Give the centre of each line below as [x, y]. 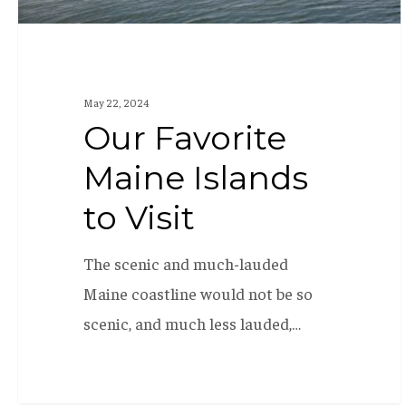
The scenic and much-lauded [185, 264]
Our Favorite [184, 138]
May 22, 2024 [116, 103]
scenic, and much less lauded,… [192, 324]
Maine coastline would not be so [198, 294]
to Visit [139, 218]
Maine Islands [195, 178]
